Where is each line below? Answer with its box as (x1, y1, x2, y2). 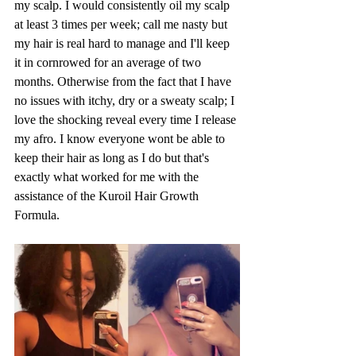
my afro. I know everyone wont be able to (14, 132, 228, 146)
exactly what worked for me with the (14, 170, 202, 184)
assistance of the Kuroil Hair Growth (14, 189, 202, 203)
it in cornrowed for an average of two (14, 56, 204, 70)
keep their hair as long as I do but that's (14, 151, 212, 165)
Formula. (14, 208, 60, 222)
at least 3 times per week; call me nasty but (14, 17, 230, 32)
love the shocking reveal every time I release (14, 113, 239, 127)
